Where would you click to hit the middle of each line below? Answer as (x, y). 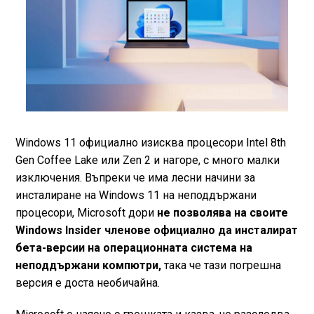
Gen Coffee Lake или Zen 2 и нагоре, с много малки (147, 161)
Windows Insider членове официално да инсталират (156, 231)
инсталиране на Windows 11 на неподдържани (136, 196)
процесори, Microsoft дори (86, 213)
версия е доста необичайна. (87, 283)
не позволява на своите (222, 213)
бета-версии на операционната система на (134, 248)
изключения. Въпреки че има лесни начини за (135, 178)
